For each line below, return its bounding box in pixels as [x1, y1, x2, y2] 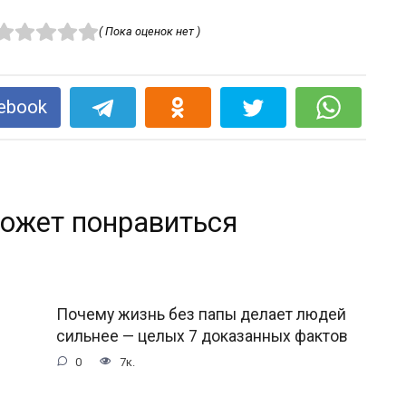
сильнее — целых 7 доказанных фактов [55, 326, 348, 345]
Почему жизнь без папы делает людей [55, 304, 346, 324]
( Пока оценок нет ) [99, 24, 201, 38]
